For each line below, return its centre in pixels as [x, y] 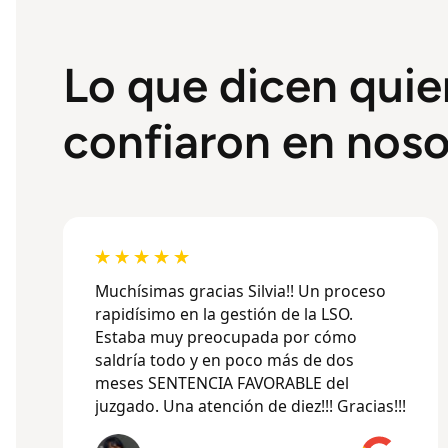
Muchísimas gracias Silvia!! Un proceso [240, 291]
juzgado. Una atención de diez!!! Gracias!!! [250, 406]
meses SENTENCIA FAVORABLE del [221, 383]
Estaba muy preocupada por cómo [225, 337]
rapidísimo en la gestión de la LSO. [223, 314]
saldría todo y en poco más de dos [224, 360]
